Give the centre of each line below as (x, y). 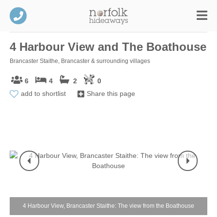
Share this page (111, 93)
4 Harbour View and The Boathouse (108, 47)
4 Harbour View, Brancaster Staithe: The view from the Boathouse (108, 206)
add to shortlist (43, 93)
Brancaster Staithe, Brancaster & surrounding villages (80, 61)
